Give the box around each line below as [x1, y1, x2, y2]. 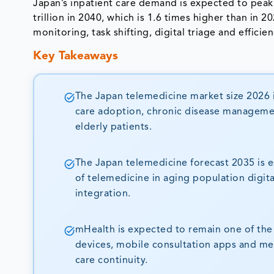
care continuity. [75, 256, 148, 266]
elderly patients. [75, 122, 152, 133]
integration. [75, 189, 131, 199]
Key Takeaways [33, 50, 119, 62]
